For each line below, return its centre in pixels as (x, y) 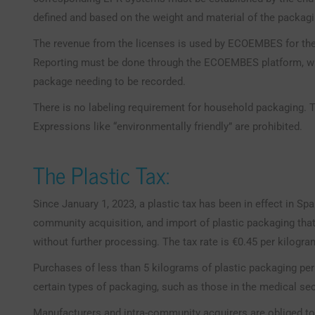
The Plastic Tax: (102, 174)
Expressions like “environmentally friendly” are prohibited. (168, 127)
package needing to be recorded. (110, 82)
